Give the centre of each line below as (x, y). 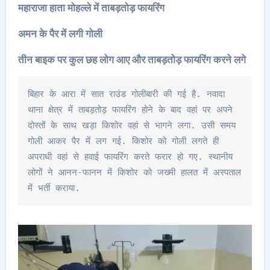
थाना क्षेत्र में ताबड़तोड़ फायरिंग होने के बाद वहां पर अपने (130, 110)
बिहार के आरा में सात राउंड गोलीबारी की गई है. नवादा (126, 94)
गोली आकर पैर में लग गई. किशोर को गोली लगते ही (123, 141)
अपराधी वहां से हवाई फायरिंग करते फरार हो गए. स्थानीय (130, 157)
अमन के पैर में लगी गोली (60, 34)
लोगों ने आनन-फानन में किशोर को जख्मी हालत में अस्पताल (134, 172)
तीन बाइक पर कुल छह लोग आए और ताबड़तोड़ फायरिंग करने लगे (132, 60)
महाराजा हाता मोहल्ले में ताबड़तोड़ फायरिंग (91, 8)
